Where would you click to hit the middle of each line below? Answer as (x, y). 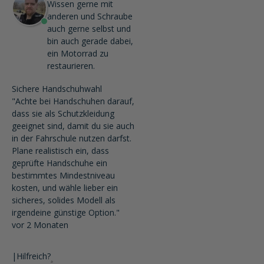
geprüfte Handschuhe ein (60, 163)
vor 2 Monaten (40, 225)
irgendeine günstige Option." (66, 212)
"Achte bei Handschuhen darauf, (73, 101)
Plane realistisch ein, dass (60, 151)
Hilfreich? (34, 256)
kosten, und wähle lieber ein (65, 188)
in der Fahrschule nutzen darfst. (72, 138)
